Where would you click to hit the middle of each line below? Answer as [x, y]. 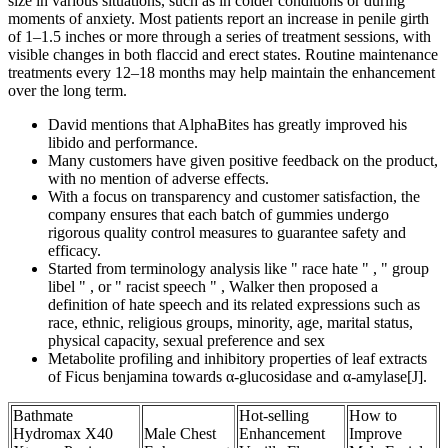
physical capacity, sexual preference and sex [186, 341]
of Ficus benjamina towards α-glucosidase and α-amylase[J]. [237, 377]
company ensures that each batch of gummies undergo [218, 215]
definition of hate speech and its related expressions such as [234, 305]
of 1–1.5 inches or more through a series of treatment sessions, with [219, 37]
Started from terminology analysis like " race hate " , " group [238, 269]
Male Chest [180, 434]
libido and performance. [123, 143]
